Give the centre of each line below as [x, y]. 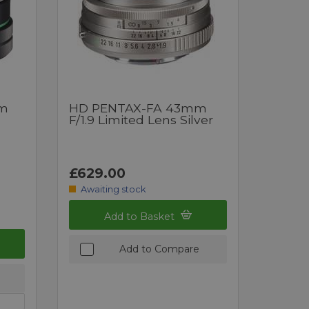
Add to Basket [141, 216]
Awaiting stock [113, 189]
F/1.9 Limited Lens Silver [141, 119]
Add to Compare [159, 249]
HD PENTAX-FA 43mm [138, 108]
